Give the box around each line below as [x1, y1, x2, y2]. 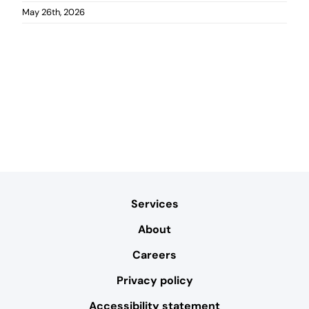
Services [130, 197, 179, 212]
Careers [132, 248, 177, 263]
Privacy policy [116, 273, 193, 288]
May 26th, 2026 [21, 6, 85, 18]
